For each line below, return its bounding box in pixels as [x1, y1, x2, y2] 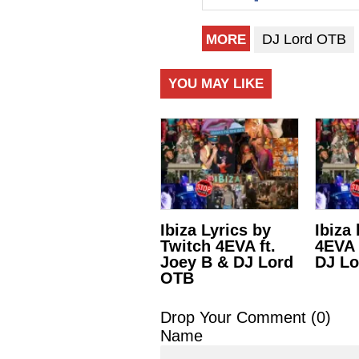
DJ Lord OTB [262, 31, 346, 48]
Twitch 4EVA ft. [160, 237, 276, 256]
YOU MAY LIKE [168, 76, 264, 92]
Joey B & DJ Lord [160, 253, 293, 272]
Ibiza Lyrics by [160, 221, 271, 240]
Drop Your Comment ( [160, 309, 317, 327]
